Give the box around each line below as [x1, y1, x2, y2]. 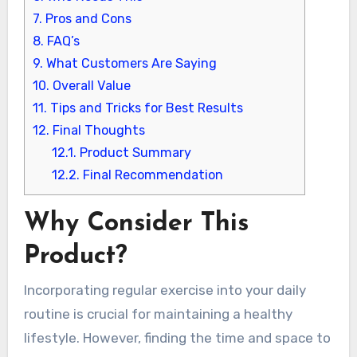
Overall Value [49, 77, 131, 93]
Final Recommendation [79, 167, 223, 182]
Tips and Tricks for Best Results [46, 100, 243, 116]
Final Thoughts [49, 122, 145, 138]
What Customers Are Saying [42, 55, 217, 71]
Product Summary [76, 144, 191, 160]
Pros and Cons [41, 10, 131, 26]
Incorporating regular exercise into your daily [23, 282, 306, 299]
